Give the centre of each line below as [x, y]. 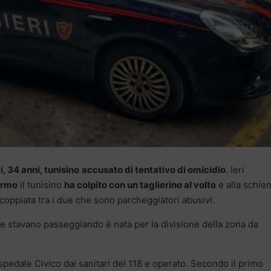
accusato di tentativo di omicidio [154, 169]
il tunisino [41, 184]
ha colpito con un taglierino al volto [140, 184]
